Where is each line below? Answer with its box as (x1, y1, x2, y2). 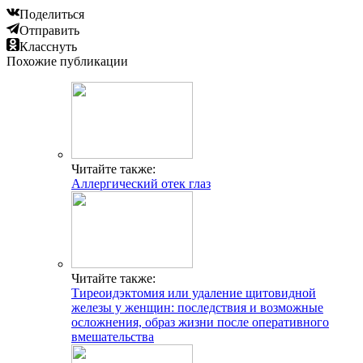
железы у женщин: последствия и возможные (71, 300, 323, 314)
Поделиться (19, 6, 84, 21)
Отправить (19, 23, 79, 37)
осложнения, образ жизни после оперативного (71, 314, 329, 329)
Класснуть (19, 39, 77, 53)
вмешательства (71, 329, 154, 344)
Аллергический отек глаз (71, 176, 211, 190)
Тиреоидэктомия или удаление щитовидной (71, 285, 316, 300)
